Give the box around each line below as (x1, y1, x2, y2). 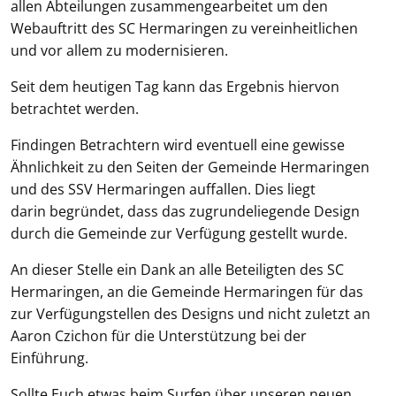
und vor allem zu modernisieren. (11, 41, 228, 60)
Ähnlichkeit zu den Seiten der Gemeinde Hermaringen (11, 157, 369, 177)
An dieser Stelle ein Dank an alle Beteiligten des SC (11, 260, 344, 279)
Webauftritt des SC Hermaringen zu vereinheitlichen (11, 19, 358, 38)
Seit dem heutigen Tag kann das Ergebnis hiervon (11, 77, 339, 96)
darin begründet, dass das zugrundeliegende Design (11, 202, 360, 221)
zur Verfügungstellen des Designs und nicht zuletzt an (11, 304, 370, 324)
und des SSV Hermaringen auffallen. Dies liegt (11, 179, 316, 199)
